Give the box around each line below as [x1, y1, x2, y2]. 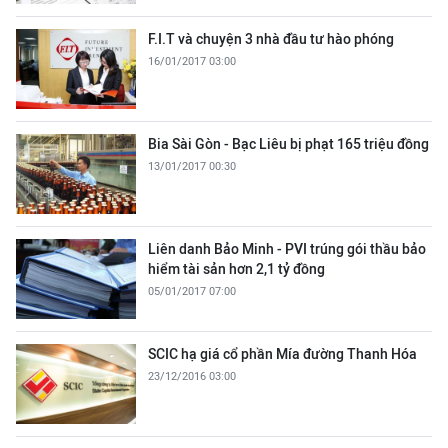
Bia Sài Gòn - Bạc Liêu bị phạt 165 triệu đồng [148, 136, 429, 152]
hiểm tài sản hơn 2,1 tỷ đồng [148, 261, 325, 277]
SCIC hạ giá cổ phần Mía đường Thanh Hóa [148, 346, 417, 362]
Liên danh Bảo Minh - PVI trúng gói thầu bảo [148, 241, 426, 257]
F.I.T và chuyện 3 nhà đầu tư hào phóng [148, 31, 394, 47]
